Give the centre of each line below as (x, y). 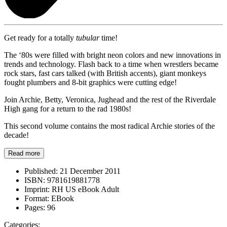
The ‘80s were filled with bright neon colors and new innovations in (112, 55)
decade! (16, 135)
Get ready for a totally (40, 37)
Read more (24, 153)
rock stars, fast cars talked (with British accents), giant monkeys (105, 73)
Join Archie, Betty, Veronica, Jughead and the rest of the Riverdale (110, 99)
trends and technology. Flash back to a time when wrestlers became (111, 64)
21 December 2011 (89, 171)
